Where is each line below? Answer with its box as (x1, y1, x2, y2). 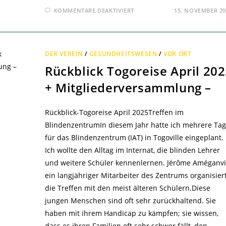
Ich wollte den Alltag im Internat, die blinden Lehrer (44, 145, 220, 155)
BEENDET (133, 25, 167, 35)
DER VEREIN (44, 49, 83, 59)
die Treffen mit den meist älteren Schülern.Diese (44, 183, 210, 193)
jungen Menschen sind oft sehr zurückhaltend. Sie (44, 196, 216, 206)
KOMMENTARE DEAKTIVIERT (53, 7, 134, 15)
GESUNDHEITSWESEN (89, 49, 157, 59)
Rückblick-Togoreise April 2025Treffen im (44, 107, 184, 118)
